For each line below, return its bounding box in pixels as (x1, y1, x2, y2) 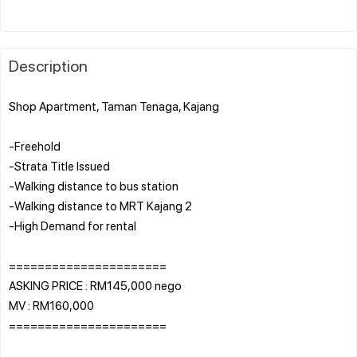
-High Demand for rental (9, 217, 136, 233)
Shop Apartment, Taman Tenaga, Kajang (9, 97, 219, 114)
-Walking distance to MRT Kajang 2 (9, 197, 192, 214)
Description (9, 54, 88, 76)
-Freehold (9, 137, 61, 154)
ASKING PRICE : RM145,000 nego (9, 277, 182, 293)
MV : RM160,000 (9, 296, 94, 313)
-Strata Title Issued (9, 157, 110, 174)
